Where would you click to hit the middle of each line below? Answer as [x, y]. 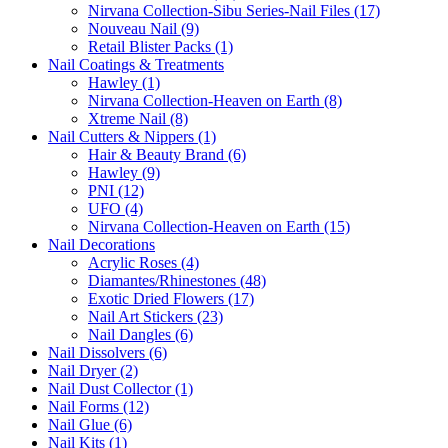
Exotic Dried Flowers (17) [171, 298]
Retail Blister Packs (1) [160, 46]
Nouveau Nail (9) [143, 28]
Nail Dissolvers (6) [107, 352]
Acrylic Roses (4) [143, 262]
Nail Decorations [101, 244]
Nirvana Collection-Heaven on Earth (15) [219, 226]
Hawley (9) [124, 172]
